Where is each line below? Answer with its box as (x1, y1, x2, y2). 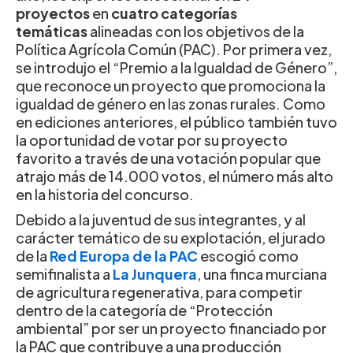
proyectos (16, 4, 90, 23)
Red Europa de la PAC (50, 247, 198, 266)
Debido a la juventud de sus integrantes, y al (16, 210, 306, 229)
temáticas (16, 22, 87, 41)
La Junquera (113, 265, 197, 284)
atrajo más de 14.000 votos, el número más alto (16, 167, 333, 186)
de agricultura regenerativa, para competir (16, 283, 303, 302)
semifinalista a (16, 265, 113, 284)
